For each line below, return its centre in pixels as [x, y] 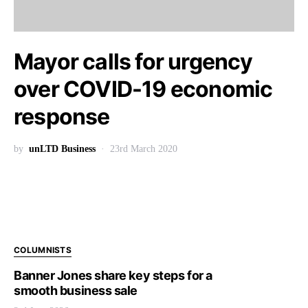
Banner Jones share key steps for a [113, 275]
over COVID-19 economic [143, 89]
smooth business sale [76, 290]
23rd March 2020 [144, 149]
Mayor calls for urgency [133, 62]
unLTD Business [62, 149]
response [62, 117]
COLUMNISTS [43, 250]
